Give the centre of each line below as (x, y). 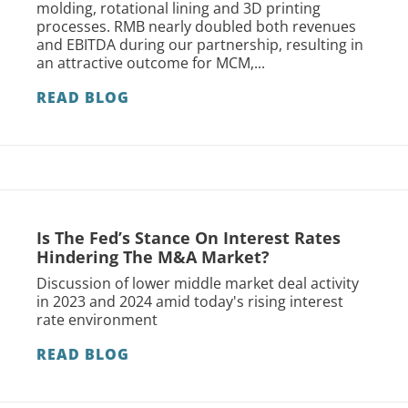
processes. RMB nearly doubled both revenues (196, 27)
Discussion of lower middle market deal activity (198, 284)
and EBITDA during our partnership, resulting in (200, 45)
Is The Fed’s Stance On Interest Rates (189, 238)
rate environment (97, 320)
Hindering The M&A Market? (153, 257)
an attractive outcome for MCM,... (151, 63)
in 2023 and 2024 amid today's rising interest (190, 302)
